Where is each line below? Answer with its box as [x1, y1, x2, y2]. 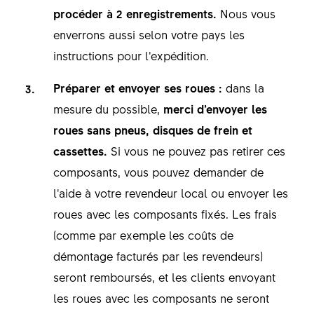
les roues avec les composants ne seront [53, 289, 269, 306]
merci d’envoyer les [163, 100, 267, 116]
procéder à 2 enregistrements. [53, 5, 217, 21]
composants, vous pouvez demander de [53, 163, 264, 179]
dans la [225, 79, 264, 95]
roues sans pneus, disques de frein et [53, 121, 252, 137]
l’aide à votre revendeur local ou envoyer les [53, 184, 288, 200]
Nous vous [216, 5, 275, 21]
